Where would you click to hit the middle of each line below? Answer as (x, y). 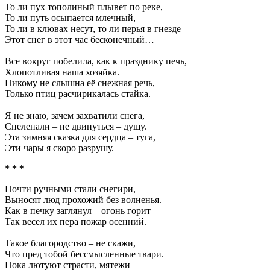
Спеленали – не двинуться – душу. (76, 126)
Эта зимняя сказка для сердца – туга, (80, 137)
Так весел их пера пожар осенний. (76, 221)
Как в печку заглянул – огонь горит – (81, 211)
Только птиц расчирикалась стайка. (78, 94)
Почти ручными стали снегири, (70, 189)
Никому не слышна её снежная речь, (80, 83)
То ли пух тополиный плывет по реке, (84, 7)
